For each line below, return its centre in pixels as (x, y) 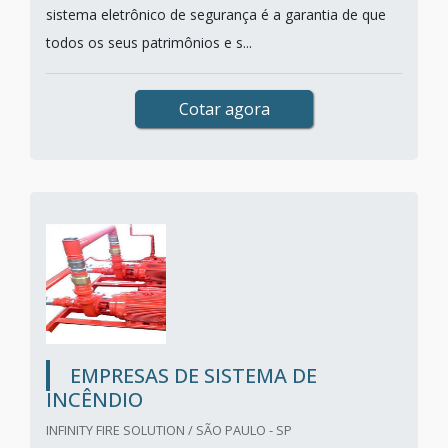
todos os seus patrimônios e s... (149, 42)
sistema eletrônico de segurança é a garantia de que (216, 14)
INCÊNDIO (94, 399)
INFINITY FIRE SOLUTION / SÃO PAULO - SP (169, 430)
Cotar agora (224, 109)
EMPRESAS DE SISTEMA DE (193, 375)
